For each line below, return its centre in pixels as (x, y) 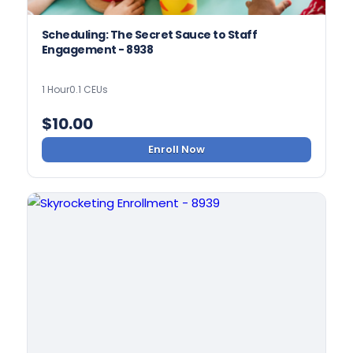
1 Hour (55, 89)
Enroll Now (176, 149)
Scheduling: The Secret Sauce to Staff (149, 35)
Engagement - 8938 (97, 50)
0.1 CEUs (88, 89)
